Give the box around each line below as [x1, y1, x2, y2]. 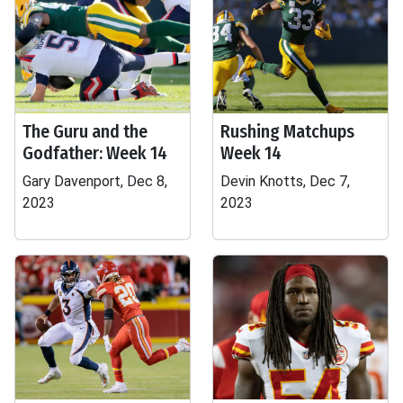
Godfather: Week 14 [22, 142, 167, 164]
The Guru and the [22, 121, 148, 142]
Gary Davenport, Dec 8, [22, 173, 167, 190]
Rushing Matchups [220, 121, 354, 142]
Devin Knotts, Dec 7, [220, 173, 350, 190]
